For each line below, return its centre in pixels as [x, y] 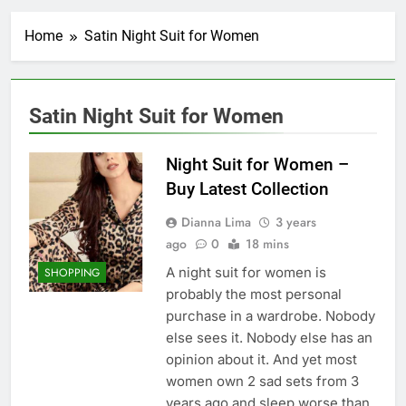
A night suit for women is [246, 273]
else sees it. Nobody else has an [269, 338]
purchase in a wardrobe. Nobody [270, 316]
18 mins [267, 244]
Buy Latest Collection [247, 189]
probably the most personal [253, 295]
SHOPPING [72, 273]
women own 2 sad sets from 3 [262, 382]
